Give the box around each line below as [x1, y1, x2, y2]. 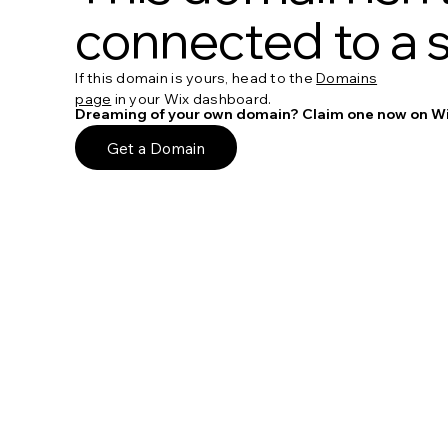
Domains [316, 68, 378, 87]
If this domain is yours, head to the [75, 68, 317, 87]
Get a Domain [107, 137, 206, 158]
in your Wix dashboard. [111, 89, 272, 108]
